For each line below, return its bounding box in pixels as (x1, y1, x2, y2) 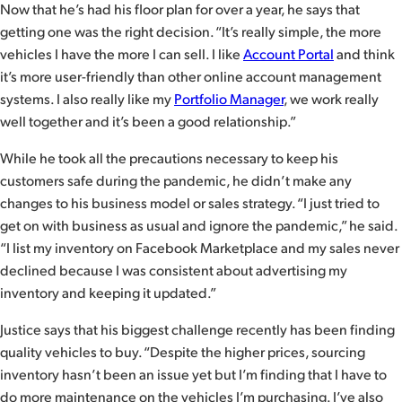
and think (334, 44, 395, 64)
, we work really (284, 89, 379, 109)
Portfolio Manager (174, 89, 284, 109)
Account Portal (243, 44, 334, 64)
